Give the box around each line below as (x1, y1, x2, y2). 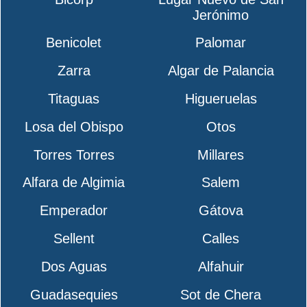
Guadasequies (29, 286, 118, 302)
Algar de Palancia (167, 63, 274, 79)
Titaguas (48, 90, 100, 106)
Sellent (53, 231, 95, 247)
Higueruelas (184, 90, 257, 106)
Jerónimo (193, 7, 249, 23)
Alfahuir (197, 258, 244, 274)
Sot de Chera (180, 286, 262, 302)
